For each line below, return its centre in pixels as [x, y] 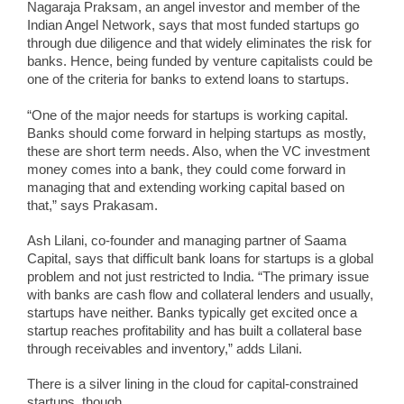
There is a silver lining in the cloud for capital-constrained [193, 384]
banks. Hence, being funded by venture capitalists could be [200, 62]
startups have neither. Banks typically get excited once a [192, 312]
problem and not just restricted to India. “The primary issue [198, 276]
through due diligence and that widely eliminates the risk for [199, 44]
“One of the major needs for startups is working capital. [188, 115]
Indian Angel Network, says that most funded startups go [193, 26]
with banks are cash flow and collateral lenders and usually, [200, 294]
